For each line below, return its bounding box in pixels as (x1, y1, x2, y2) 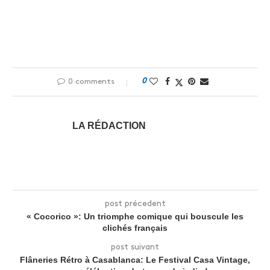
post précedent (104, 199, 166, 207)
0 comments (67, 78, 115, 85)
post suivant (111, 243, 159, 251)
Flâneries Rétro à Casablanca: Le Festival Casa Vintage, (20, 255, 250, 265)
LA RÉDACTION (72, 121, 146, 131)
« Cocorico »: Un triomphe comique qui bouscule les (27, 212, 243, 221)
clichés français (102, 223, 168, 233)
